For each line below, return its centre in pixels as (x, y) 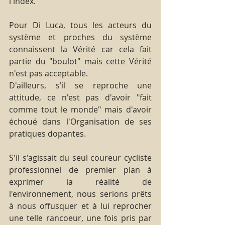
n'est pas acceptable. (48, 73)
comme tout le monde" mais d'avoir (80, 109)
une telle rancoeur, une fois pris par (80, 218)
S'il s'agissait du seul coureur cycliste (80, 157)
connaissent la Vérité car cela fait (80, 49)
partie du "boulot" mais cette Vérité (80, 61)
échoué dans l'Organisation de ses (80, 121)
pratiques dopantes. (47, 133)
